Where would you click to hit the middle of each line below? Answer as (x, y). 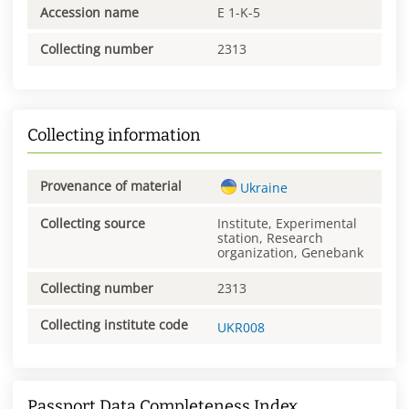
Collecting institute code (114, 324)
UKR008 (241, 328)
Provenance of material (111, 185)
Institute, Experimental (287, 223)
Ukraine (263, 187)
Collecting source (93, 223)
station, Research (270, 237)
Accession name (89, 13)
